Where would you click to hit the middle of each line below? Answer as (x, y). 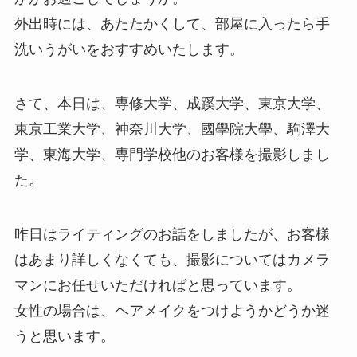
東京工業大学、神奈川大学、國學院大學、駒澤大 (172, 129)
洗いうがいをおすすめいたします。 (129, 49)
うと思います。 (64, 336)
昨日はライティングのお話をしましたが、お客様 (172, 234)
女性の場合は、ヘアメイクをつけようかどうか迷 (172, 310)
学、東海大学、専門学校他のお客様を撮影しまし (172, 154)
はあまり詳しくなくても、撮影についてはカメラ (172, 259)
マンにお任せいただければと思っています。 (157, 285)
